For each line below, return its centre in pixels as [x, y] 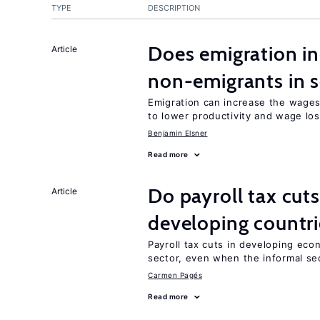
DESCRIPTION [174, 8]
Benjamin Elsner [178, 133]
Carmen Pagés [175, 275]
